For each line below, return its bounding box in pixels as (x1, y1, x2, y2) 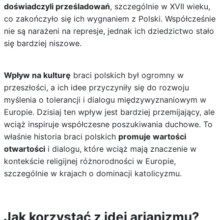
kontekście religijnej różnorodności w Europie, (3, 156, 176, 166)
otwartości (3, 144, 45, 154)
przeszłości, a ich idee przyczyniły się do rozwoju (3, 82, 189, 92)
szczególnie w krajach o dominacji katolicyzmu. (3, 168, 182, 178)
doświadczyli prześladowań (3, 1, 110, 11)
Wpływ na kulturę (3, 70, 71, 80)
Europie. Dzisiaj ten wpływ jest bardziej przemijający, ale (3, 107, 215, 117)
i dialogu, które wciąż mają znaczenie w (45, 144, 196, 154)
